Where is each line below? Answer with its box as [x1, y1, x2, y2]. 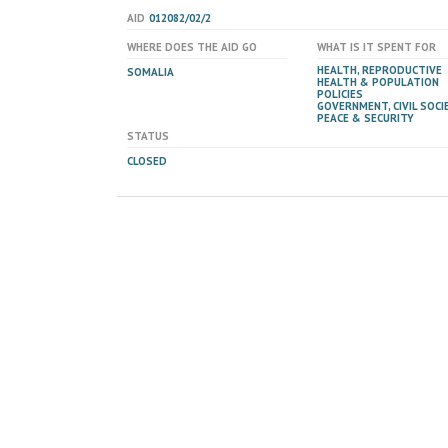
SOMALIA [127, 65, 174, 79]
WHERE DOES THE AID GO [127, 40, 257, 54]
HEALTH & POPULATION [317, 75, 439, 89]
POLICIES [317, 87, 363, 101]
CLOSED [127, 154, 167, 168]
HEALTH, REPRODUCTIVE [317, 63, 442, 77]
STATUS [127, 129, 169, 143]
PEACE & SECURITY [317, 111, 414, 125]
